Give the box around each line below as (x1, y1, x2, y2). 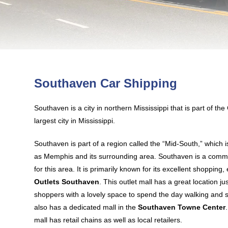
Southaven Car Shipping (34, 76, 178, 90)
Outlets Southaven (34, 178, 100, 186)
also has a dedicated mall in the (34, 203, 138, 211)
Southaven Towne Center (138, 203, 226, 211)
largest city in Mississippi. (34, 117, 116, 125)
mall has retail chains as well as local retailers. (34, 216, 183, 224)
